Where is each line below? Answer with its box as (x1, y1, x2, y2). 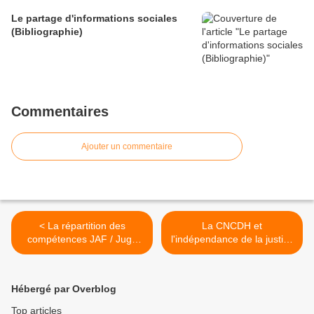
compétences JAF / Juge (27, 233, 137, 245)
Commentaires (11, 104, 109, 119)
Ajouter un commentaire (81, 142, 172, 151)
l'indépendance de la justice (170, 233, 294, 245)
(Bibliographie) (11, 26, 83, 37)
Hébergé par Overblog (11, 283, 116, 294)
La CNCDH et (202, 220, 262, 231)
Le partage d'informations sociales (11, 13, 177, 24)
